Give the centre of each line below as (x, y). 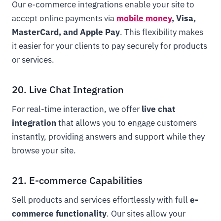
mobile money (144, 18)
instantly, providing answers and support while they (108, 137)
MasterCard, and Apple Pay (66, 32)
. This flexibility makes (162, 32)
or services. (33, 60)
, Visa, (184, 18)
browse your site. (44, 150)
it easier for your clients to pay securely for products (110, 46)
